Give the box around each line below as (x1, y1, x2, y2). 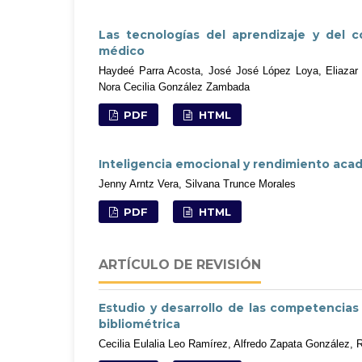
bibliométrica (99, 316, 180, 331)
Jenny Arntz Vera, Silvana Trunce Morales (99, 177, 296, 190)
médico (99, 43, 145, 58)
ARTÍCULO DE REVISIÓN (99, 256, 261, 272)
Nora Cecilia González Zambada (99, 80, 250, 93)
